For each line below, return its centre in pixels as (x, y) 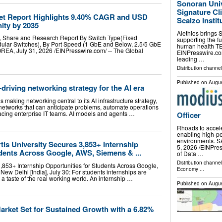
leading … (191, 58)
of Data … (190, 153)
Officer (189, 115)
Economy (187, 169)
